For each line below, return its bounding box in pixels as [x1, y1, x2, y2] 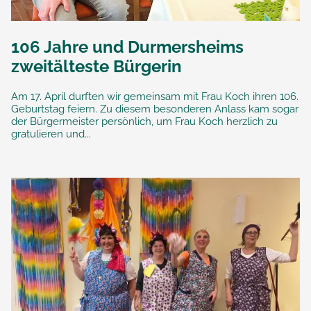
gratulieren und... [11, 127, 91, 140]
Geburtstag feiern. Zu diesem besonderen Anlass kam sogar [11, 102, 299, 115]
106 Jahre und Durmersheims [11, 36, 244, 57]
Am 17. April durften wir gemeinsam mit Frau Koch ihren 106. [11, 90, 299, 103]
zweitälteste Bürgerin [11, 56, 182, 76]
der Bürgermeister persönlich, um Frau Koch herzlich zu [11, 115, 278, 128]
